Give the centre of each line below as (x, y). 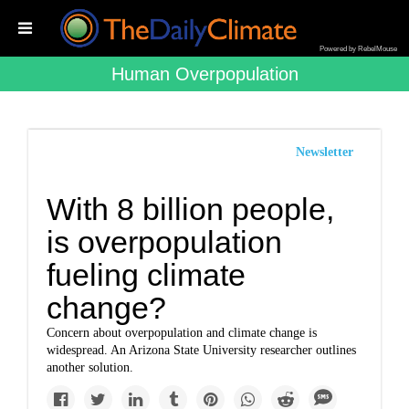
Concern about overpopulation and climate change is (182, 333)
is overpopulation (165, 242)
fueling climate (147, 275)
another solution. (90, 367)
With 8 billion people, (191, 209)
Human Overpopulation (204, 74)
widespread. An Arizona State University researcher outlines (202, 350)
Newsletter (324, 152)
